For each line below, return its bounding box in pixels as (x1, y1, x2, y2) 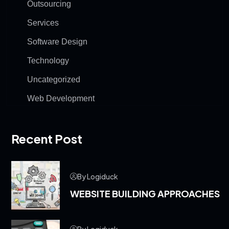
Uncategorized (27, 75, 80, 84)
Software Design (27, 37, 87, 46)
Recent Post (11, 131, 82, 146)
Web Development (27, 94, 95, 103)
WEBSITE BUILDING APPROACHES (70, 188, 220, 199)
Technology (27, 56, 69, 65)
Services (27, 18, 59, 27)
